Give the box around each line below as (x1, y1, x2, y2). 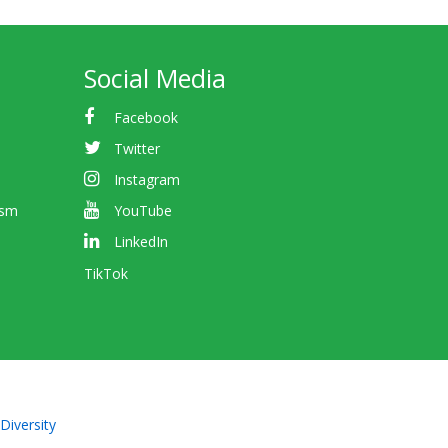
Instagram (114, 169, 181, 189)
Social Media (83, 61, 226, 95)
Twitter (114, 138, 161, 158)
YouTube (114, 201, 173, 221)
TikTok (83, 263, 128, 283)
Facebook (114, 107, 179, 127)
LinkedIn (114, 232, 169, 252)
